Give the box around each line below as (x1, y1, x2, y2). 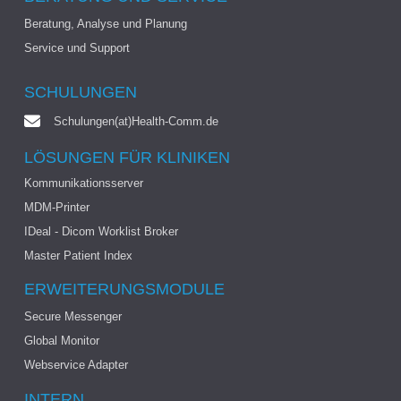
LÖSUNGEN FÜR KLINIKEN (23, 148, 230, 166)
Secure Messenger (23, 309, 122, 323)
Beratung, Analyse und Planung (23, 17, 187, 31)
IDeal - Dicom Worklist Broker (23, 224, 178, 238)
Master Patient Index (23, 248, 132, 262)
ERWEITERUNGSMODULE (23, 279, 225, 298)
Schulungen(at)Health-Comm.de (54, 114, 219, 128)
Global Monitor (23, 333, 99, 347)
